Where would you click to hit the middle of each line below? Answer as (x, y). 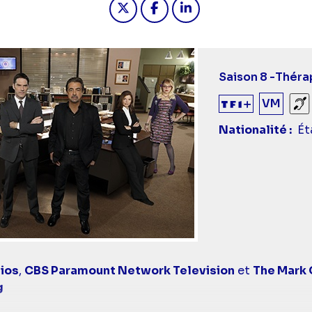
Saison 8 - (247, 77)
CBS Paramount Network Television (129, 271)
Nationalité (252, 130)
